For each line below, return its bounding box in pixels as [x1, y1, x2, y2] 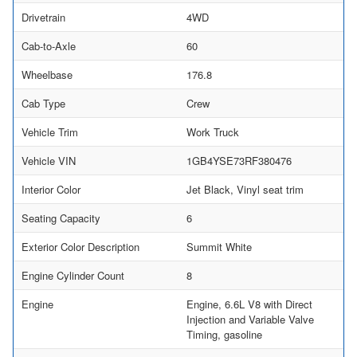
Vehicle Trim [22, 124, 78, 139]
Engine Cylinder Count [22, 267, 124, 283]
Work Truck [186, 124, 239, 139]
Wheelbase [22, 66, 73, 82]
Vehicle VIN [22, 152, 76, 168]
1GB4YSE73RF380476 [186, 152, 292, 168]
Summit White [186, 238, 252, 254]
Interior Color [22, 181, 80, 197]
